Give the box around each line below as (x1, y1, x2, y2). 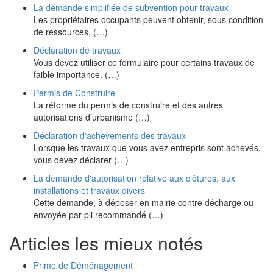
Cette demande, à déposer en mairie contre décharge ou (34, 196, 253, 208)
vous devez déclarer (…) (34, 154, 129, 166)
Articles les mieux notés (9, 230, 203, 256)
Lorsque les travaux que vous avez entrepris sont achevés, (34, 141, 261, 154)
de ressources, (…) (34, 26, 108, 38)
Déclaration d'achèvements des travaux (34, 129, 186, 141)
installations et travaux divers (34, 184, 145, 196)
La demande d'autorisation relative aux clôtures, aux (34, 172, 235, 184)
